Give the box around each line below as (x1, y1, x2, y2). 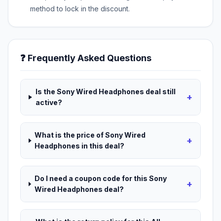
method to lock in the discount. (30, 4, 130, 13)
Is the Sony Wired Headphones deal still (35, 87, 176, 96)
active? (35, 98, 62, 107)
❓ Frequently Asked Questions (20, 53, 151, 64)
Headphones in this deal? (35, 142, 125, 150)
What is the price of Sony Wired (35, 131, 146, 140)
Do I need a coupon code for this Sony (34, 174, 167, 183)
